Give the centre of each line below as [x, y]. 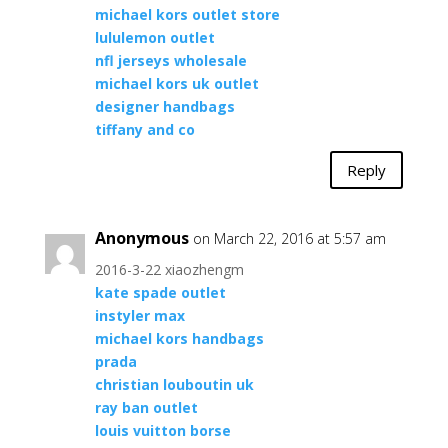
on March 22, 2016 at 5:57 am [289, 238]
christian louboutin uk [174, 384]
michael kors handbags [179, 338]
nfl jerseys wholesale [170, 60]
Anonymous [141, 238]
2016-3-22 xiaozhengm [169, 269]
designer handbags [164, 106]
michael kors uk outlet [176, 83]
